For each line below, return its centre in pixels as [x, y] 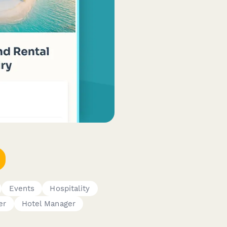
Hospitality [70, 188]
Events [22, 188]
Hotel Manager [48, 203]
